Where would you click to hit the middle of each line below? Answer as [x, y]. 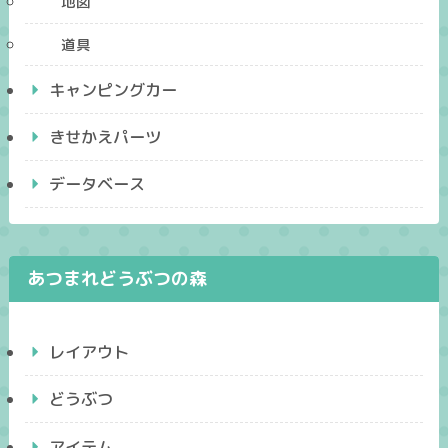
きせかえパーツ [105, 136]
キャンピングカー [113, 89]
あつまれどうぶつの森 [116, 279]
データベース [97, 183]
